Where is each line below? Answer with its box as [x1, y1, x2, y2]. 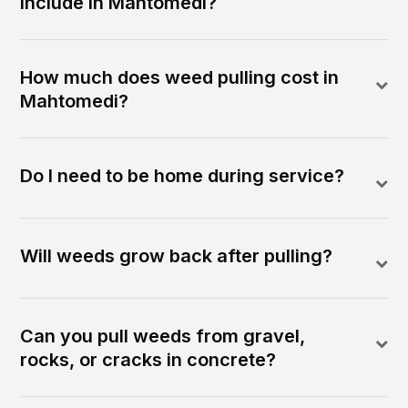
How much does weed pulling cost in [20, 66, 340, 89]
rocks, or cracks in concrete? [20, 349, 277, 372]
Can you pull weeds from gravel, [20, 325, 306, 348]
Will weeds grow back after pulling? [20, 245, 333, 268]
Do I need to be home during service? [20, 165, 345, 188]
